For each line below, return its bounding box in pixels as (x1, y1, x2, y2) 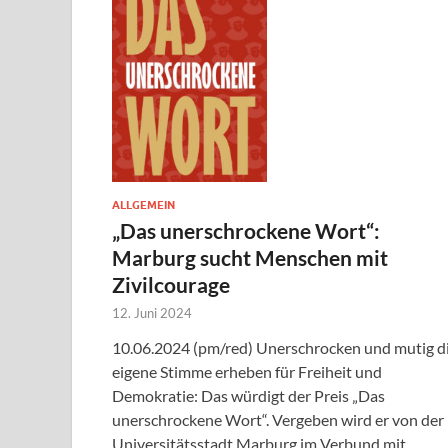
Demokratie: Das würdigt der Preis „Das (112, 385, 385, 405)
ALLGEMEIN (112, 197, 175, 212)
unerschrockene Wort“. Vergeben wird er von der (112, 409, 444, 429)
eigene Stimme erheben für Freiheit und (112, 361, 382, 381)
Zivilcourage (112, 271, 230, 297)
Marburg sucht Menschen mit (112, 244, 388, 270)
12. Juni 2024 (112, 304, 192, 321)
